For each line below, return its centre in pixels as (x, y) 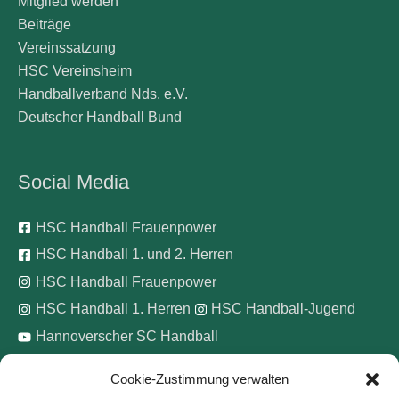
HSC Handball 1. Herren (113, 309)
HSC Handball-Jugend (283, 309)
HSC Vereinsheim (75, 71)
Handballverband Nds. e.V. (103, 94)
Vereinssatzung (67, 48)
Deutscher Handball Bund (100, 118)
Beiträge (45, 25)
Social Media (73, 182)
